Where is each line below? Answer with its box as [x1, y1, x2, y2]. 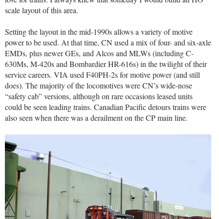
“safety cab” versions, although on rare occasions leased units [5, 91, 193, 102]
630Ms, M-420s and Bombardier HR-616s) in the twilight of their [5, 59, 207, 69]
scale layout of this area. [5, 5, 78, 16]
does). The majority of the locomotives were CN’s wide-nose [5, 80, 192, 91]
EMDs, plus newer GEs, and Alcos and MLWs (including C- [5, 48, 194, 59]
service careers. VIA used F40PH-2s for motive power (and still [5, 69, 200, 80]
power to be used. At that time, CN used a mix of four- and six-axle [5, 37, 211, 48]
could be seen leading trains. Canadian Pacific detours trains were [5, 102, 206, 112]
